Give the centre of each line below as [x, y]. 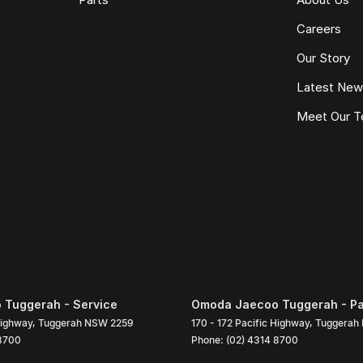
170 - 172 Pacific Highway [250, 322]
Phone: [209, 340]
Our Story [324, 58]
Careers [319, 28]
